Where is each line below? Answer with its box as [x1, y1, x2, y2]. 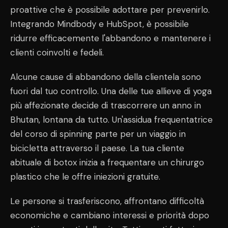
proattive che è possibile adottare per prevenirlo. [10, 4, 210, 16]
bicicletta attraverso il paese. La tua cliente [10, 142, 184, 154]
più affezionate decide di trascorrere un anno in [10, 100, 201, 111]
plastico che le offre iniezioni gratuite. [10, 171, 160, 183]
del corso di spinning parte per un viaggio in [10, 128, 186, 140]
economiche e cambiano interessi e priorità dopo [10, 210, 209, 221]
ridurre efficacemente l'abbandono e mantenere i [10, 33, 211, 44]
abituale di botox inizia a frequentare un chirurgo [10, 157, 204, 168]
